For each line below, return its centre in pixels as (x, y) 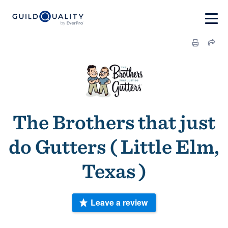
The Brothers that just (114, 122)
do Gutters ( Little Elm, (114, 147)
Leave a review (119, 203)
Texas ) (114, 171)
